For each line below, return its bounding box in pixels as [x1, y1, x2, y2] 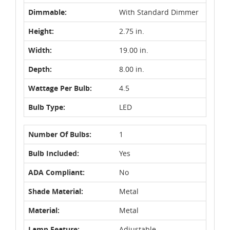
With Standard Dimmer [119, 7, 199, 17]
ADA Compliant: [28, 167, 85, 177]
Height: [28, 26, 54, 36]
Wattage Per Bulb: [28, 83, 92, 93]
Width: [28, 45, 52, 55]
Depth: [28, 64, 52, 74]
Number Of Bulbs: [28, 129, 91, 139]
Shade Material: [28, 186, 83, 196]
